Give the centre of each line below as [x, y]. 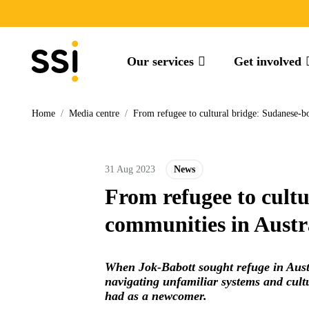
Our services [160, 61]
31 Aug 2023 [130, 169]
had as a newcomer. [156, 296]
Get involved [268, 61]
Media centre [94, 113]
